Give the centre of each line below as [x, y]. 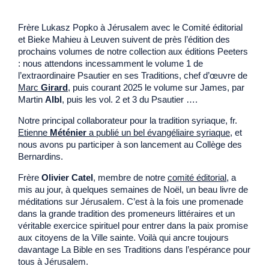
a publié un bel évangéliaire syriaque [159, 132]
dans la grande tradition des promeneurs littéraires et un [126, 213]
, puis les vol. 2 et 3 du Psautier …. [131, 99]
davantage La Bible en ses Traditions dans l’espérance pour [134, 249]
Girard [54, 87]
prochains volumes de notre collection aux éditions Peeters [133, 51]
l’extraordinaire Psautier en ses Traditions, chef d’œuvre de [133, 75]
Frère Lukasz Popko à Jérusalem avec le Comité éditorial [130, 27]
